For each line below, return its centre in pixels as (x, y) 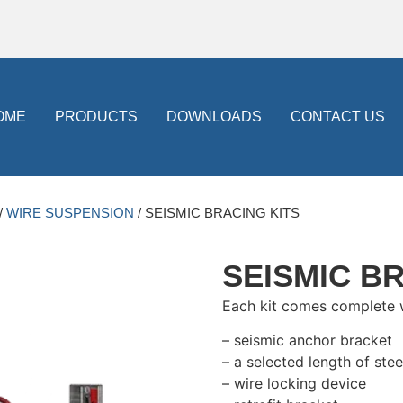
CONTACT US (337, 116)
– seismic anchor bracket (307, 340)
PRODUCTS (96, 116)
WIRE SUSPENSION (70, 212)
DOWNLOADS (214, 116)
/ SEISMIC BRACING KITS (217, 212)
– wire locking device (294, 383)
